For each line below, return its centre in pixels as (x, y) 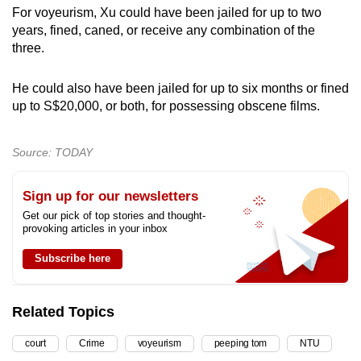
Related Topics (63, 311)
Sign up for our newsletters (110, 196)
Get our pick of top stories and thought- (114, 215)
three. (28, 48)
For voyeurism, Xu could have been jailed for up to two (167, 12)
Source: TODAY (52, 152)
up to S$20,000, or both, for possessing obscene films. (166, 106)
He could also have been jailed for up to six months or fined (180, 88)
